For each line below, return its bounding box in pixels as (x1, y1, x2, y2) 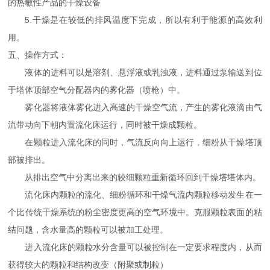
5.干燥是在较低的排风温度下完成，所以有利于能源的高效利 (8, 14, 262, 25)
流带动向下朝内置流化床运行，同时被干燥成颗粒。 (8, 119, 202, 130)
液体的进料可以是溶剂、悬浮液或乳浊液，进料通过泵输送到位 (8, 67, 262, 77)
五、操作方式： (8, 49, 67, 60)
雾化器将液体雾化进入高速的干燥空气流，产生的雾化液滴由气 (8, 102, 262, 112)
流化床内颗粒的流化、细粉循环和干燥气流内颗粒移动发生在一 (8, 189, 262, 199)
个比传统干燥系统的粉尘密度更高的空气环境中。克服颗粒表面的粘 (8, 207, 262, 217)
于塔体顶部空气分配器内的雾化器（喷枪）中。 (8, 84, 186, 95)
